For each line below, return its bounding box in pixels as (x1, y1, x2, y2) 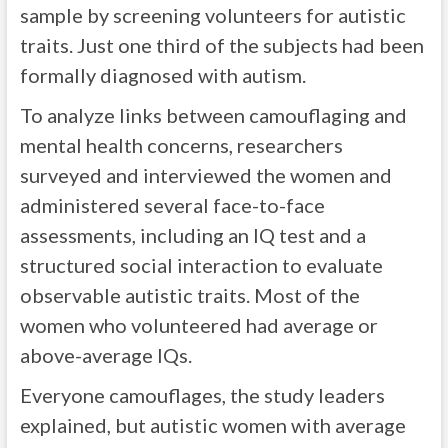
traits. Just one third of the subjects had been (19, 33, 424, 57)
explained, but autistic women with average (19, 413, 406, 437)
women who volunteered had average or (19, 313, 378, 337)
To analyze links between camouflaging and (19, 103, 407, 127)
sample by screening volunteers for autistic (19, 3, 406, 27)
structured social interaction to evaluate (19, 253, 383, 277)
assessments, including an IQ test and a (19, 223, 366, 247)
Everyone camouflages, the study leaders (19, 383, 385, 407)
